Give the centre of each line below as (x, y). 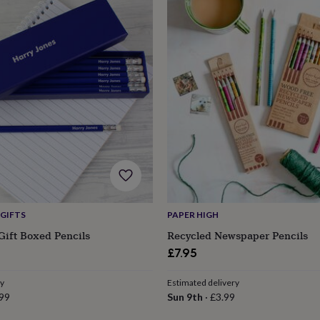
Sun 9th (185, 297)
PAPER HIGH (192, 215)
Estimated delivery (203, 283)
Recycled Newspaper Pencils (237, 236)
